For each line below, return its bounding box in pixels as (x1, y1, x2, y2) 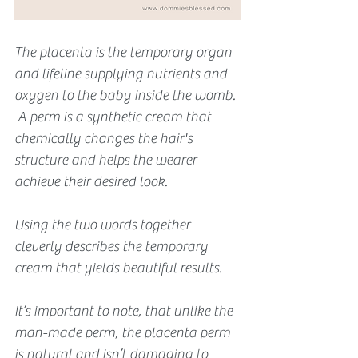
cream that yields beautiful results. (14, 259, 222, 276)
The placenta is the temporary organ (14, 43, 235, 61)
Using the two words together (14, 216, 193, 233)
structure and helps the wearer (14, 151, 200, 169)
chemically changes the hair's (14, 129, 196, 147)
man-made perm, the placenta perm (14, 324, 233, 341)
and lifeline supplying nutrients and (14, 65, 230, 82)
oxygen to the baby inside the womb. (14, 86, 239, 104)
